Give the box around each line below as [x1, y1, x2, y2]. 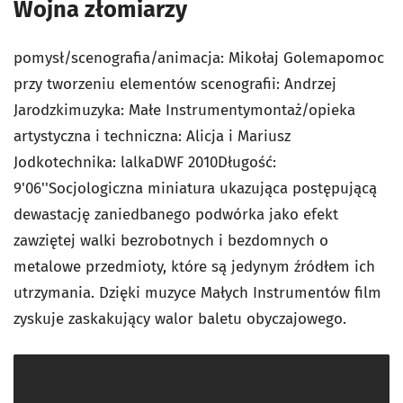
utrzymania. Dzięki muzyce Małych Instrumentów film [13, 283, 381, 303]
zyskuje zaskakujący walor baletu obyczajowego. [13, 309, 346, 329]
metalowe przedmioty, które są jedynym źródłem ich [13, 257, 375, 277]
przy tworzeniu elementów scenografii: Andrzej [13, 75, 336, 94]
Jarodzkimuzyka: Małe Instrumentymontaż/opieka [13, 101, 355, 121]
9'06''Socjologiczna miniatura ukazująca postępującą [13, 179, 377, 199]
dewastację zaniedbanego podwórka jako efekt [13, 205, 338, 225]
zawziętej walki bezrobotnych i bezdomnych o [13, 231, 328, 251]
